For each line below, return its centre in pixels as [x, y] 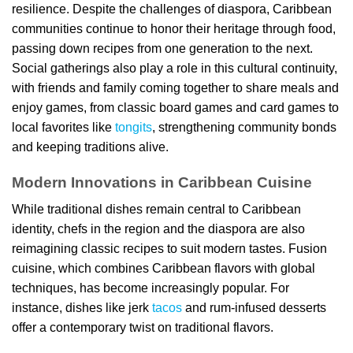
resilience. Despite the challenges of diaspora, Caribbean [172, 9]
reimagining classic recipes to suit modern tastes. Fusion [169, 249]
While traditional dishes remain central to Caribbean [156, 210]
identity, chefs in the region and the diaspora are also [158, 229]
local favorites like [63, 127]
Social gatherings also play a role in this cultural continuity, [175, 68]
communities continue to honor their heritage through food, [174, 28]
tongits [134, 127]
